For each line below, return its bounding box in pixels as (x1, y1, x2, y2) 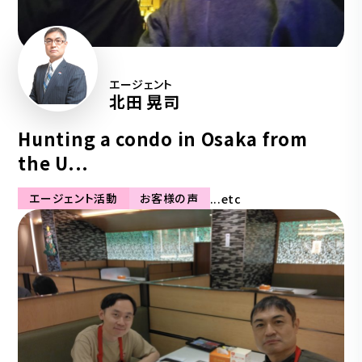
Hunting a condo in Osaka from (18, 126, 308, 152)
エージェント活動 (29, 190, 118, 207)
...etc (209, 190, 242, 207)
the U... (18, 150, 89, 176)
